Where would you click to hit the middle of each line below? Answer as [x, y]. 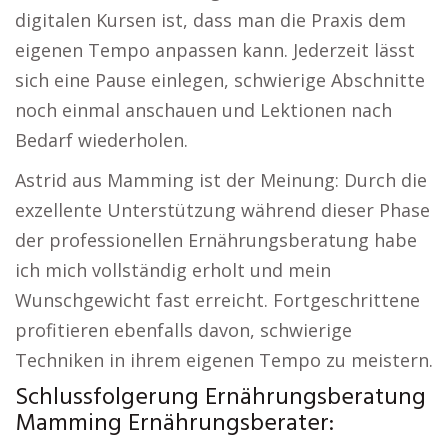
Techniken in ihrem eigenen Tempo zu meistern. [224, 360]
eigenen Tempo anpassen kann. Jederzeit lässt [215, 50]
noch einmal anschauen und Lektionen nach [203, 110]
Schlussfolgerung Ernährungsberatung [220, 398]
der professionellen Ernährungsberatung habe [216, 240]
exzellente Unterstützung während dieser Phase [222, 210]
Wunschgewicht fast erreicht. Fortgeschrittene [217, 300]
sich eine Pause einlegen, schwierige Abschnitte [220, 80]
